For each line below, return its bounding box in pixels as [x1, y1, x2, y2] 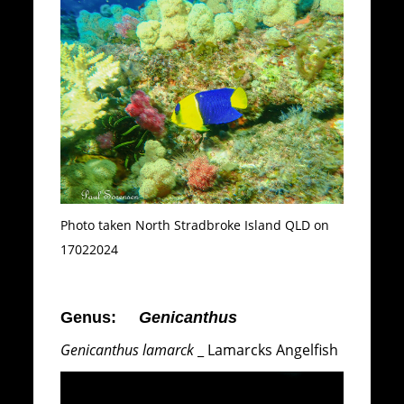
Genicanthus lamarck [60, 340, 195, 361]
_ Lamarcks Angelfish [194, 340, 339, 361]
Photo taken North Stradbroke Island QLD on [60, 216, 330, 234]
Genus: [60, 308, 140, 326]
